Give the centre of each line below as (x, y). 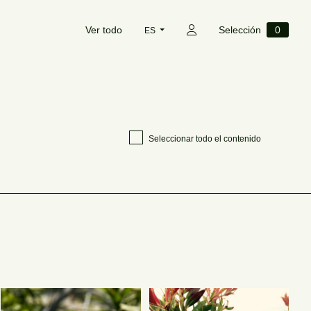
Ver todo (103, 30)
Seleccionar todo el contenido (204, 138)
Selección (240, 30)
